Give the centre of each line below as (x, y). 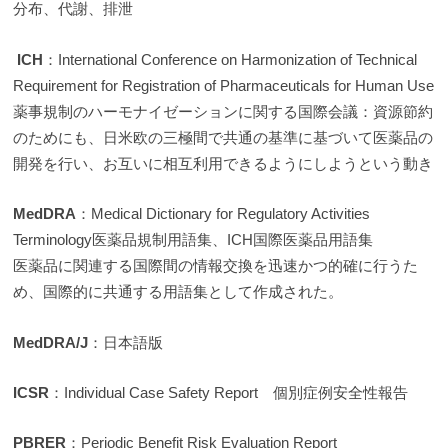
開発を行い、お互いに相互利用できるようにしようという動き (223, 163)
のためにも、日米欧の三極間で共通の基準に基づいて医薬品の (223, 137)
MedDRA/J (51, 342)
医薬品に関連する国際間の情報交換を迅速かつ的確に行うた (216, 266)
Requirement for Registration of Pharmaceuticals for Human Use (224, 85)
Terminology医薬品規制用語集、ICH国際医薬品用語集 (193, 240)
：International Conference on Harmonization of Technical (230, 59)
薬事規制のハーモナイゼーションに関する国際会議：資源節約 (223, 111)
